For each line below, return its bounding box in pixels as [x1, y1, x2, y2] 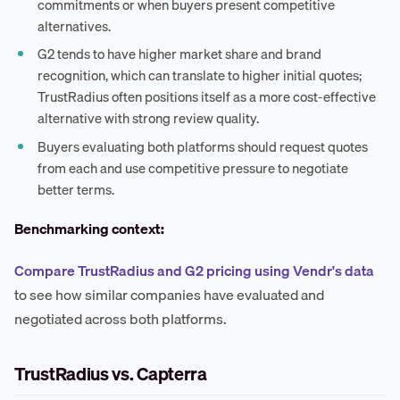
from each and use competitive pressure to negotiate [37, 156, 349, 179]
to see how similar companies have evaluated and [14, 282, 324, 306]
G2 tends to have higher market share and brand [37, 43, 322, 65]
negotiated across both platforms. [14, 306, 227, 330]
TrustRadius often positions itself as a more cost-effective [37, 86, 377, 108]
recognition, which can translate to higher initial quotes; [37, 64, 362, 87]
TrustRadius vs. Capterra [14, 359, 207, 387]
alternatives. [37, 14, 112, 37]
